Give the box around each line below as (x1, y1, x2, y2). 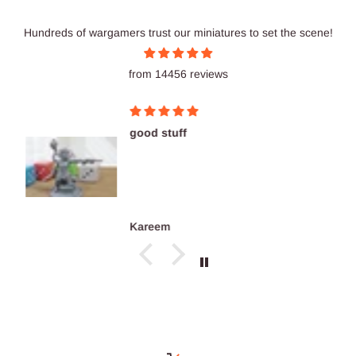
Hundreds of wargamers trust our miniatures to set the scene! (23, 26, 333, 40)
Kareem (130, 219, 171, 233)
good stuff (130, 126, 188, 140)
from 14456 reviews (128, 68, 228, 81)
